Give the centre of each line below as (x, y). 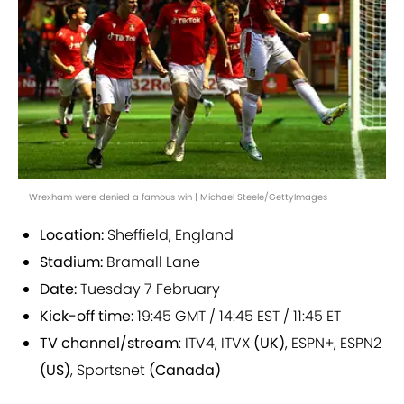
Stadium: (71, 262)
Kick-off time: (87, 317)
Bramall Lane (151, 262)
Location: (72, 235)
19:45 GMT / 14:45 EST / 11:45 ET (237, 317)
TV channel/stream (109, 344)
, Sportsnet (110, 371)
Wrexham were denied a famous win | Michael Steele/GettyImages (178, 197)
